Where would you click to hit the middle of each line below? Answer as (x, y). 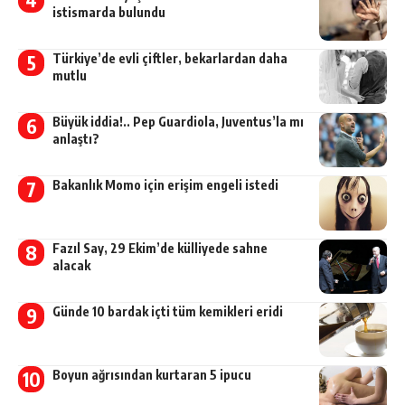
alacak (71, 265)
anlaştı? (75, 138)
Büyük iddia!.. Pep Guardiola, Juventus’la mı (178, 121)
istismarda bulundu (108, 12)
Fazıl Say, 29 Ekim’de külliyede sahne (160, 248)
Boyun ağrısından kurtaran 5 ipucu (151, 374)
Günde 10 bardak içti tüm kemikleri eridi (167, 311)
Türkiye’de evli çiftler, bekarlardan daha (170, 58)
